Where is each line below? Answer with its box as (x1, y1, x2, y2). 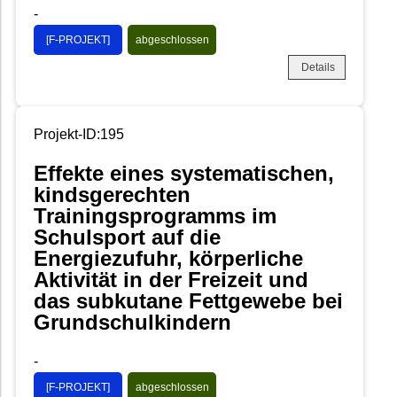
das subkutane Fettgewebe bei (34, 288, 343, 313)
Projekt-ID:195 (34, 126, 124, 142)
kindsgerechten (34, 182, 191, 206)
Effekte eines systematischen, (34, 160, 334, 185)
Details (301, 60, 335, 74)
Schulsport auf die (34, 224, 221, 249)
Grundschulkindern (34, 309, 231, 334)
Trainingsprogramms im (34, 203, 276, 228)
